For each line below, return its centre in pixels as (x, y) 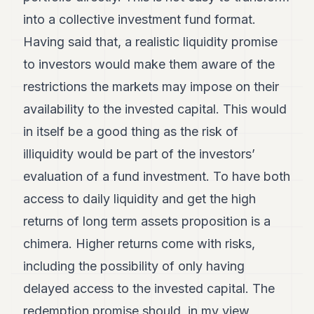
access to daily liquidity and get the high (140, 199)
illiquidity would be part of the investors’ (139, 154)
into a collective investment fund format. (140, 19)
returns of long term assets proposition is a (147, 221)
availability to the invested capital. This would (155, 109)
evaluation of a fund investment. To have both (157, 176)
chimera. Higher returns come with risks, (139, 244)
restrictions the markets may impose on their (151, 87)
